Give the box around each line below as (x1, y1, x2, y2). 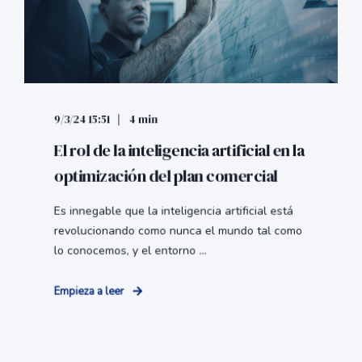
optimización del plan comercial (53, 164, 277, 188)
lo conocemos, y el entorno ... (53, 242, 207, 259)
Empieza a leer (53, 284, 124, 300)
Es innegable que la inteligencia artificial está (53, 203, 293, 220)
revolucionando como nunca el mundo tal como (53, 223, 303, 239)
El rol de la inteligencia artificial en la (53, 138, 305, 162)
